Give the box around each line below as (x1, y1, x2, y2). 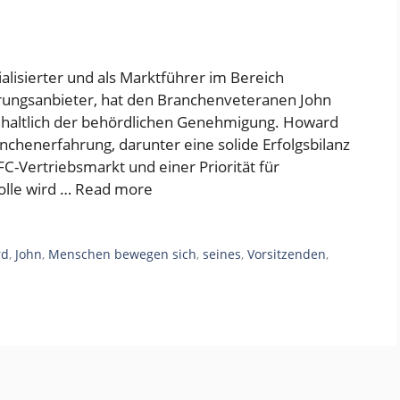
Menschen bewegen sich (48, 246, 197, 263)
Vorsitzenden (247, 246, 327, 263)
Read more (75, 179, 153, 200)
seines (203, 246, 242, 263)
